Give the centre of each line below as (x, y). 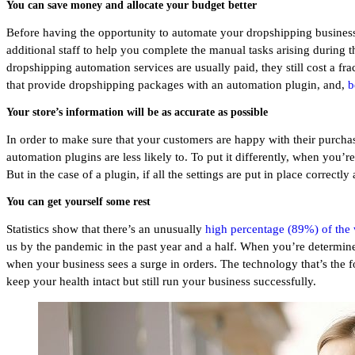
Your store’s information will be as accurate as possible (137, 111)
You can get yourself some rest (78, 201)
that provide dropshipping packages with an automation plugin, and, (177, 84)
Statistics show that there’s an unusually (106, 229)
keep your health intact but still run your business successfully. (161, 281)
